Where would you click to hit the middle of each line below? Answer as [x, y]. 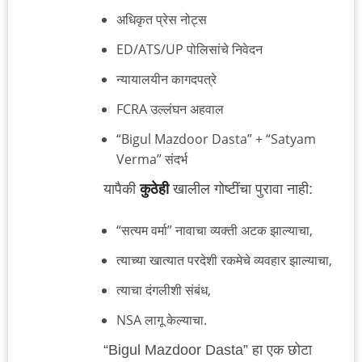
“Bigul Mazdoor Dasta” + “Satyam [216, 139]
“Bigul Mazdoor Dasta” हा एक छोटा [208, 350]
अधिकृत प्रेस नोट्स [162, 20]
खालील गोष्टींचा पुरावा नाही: [241, 189]
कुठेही [154, 189]
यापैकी [122, 189]
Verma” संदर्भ [152, 160]
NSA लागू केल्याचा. [162, 320]
